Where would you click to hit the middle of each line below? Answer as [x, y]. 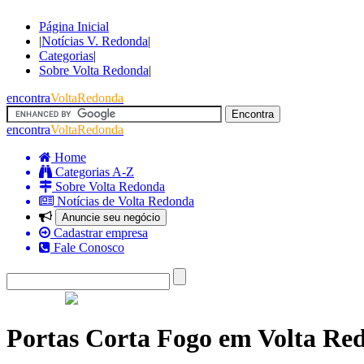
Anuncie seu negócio [111, 217]
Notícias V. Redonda [95, 41]
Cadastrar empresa [99, 233]
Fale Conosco [87, 247]
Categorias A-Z [93, 172]
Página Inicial [74, 26]
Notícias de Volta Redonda [124, 201]
